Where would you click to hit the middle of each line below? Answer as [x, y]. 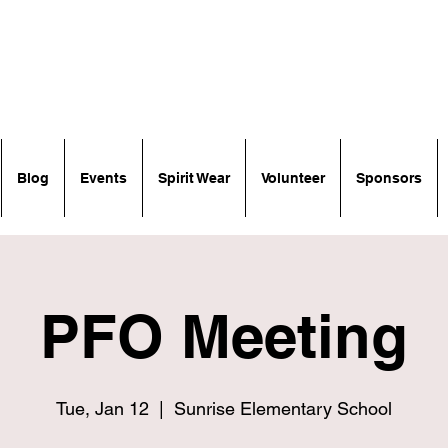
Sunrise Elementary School [283, 408]
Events [103, 178]
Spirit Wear [193, 178]
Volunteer [292, 178]
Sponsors [388, 178]
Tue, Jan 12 [102, 408]
